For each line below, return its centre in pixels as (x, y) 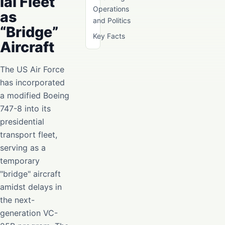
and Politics (112, 20)
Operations (111, 9)
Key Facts (109, 36)
